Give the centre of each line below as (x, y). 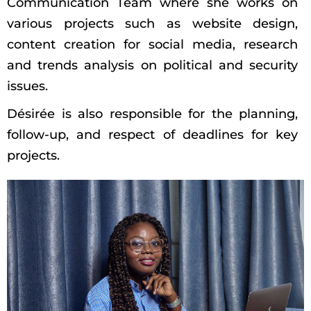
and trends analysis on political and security (153, 65)
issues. (27, 86)
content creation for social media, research (153, 44)
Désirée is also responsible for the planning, (153, 114)
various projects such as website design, (153, 23)
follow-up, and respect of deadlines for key (153, 134)
